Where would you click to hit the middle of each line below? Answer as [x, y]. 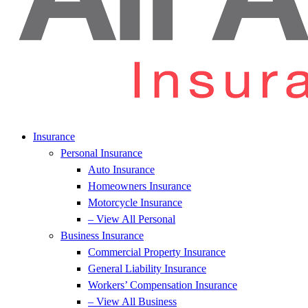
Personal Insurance [101, 153]
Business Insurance [102, 235]
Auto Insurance [121, 169]
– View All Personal [132, 219]
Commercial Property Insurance [157, 252]
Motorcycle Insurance [135, 202]
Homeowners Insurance [140, 186]
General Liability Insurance [147, 268]
